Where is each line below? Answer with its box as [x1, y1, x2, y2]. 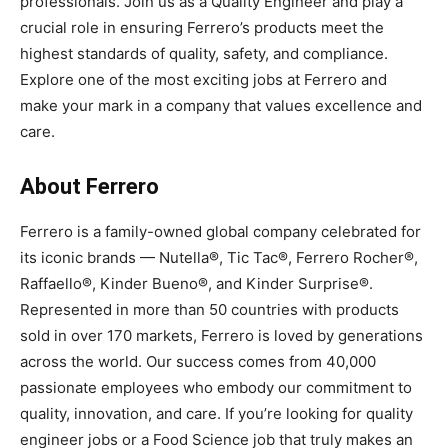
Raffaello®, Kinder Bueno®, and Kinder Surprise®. [20, 273, 373, 293]
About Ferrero [20, 173, 159, 199]
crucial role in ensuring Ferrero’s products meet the [20, 17, 384, 37]
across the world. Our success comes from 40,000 [20, 351, 376, 371]
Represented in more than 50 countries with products [20, 299, 399, 319]
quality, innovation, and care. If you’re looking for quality [20, 403, 413, 423]
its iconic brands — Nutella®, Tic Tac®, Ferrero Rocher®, [20, 247, 418, 267]
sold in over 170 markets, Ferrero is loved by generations [20, 325, 423, 345]
